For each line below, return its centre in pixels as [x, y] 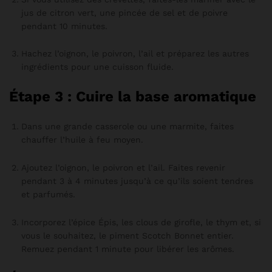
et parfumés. [48, 195]
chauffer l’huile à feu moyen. [82, 140]
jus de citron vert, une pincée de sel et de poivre [124, 12]
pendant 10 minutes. [64, 26]
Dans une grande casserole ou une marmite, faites [127, 127]
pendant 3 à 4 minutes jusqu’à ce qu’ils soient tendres [137, 181]
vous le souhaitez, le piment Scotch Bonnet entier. [127, 235]
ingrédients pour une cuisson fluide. [97, 67]
